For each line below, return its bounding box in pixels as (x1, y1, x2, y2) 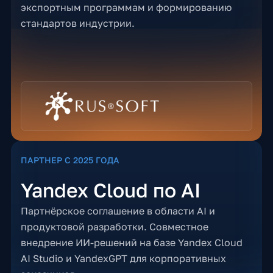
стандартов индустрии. (20, 17, 135, 29)
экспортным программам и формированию (20, 1, 232, 13)
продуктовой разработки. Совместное (20, 221, 208, 233)
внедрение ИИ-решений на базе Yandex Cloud (20, 236, 243, 249)
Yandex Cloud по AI (20, 179, 200, 202)
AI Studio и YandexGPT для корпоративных (20, 252, 226, 264)
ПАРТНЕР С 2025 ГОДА (20, 155, 119, 165)
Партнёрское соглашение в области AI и (20, 205, 215, 217)
